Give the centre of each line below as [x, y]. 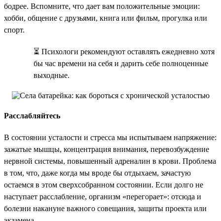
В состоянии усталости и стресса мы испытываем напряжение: [110, 137]
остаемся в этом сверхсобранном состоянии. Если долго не [104, 184]
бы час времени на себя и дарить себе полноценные [121, 63]
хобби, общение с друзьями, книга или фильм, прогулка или [106, 18]
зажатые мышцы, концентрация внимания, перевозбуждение [107, 149]
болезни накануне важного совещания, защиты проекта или [105, 208]
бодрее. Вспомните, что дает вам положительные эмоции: [102, 6]
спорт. [14, 30]
